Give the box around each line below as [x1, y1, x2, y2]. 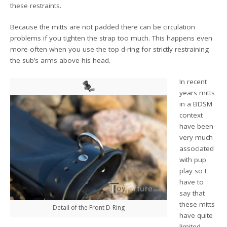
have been [179, 122, 214, 131]
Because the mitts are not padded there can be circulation [10, 22, 196, 31]
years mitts [179, 88, 215, 98]
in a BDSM [179, 99, 213, 109]
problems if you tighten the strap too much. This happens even [10, 33, 213, 43]
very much [179, 133, 213, 142]
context [179, 110, 203, 120]
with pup [179, 155, 207, 165]
